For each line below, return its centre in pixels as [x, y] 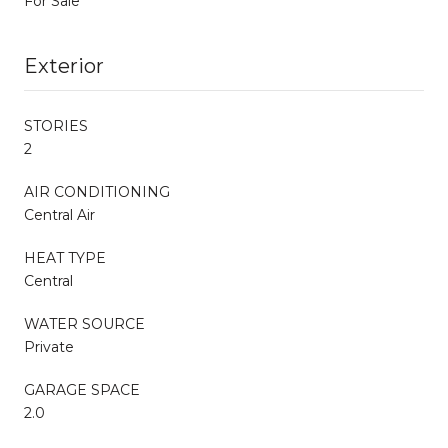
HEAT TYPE [65, 257]
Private [49, 346]
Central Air [59, 214]
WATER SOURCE [84, 323]
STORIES [56, 125]
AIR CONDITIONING [97, 191]
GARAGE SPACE [82, 389]
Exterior [64, 65]
